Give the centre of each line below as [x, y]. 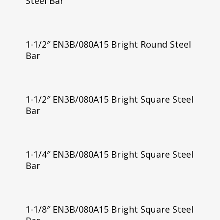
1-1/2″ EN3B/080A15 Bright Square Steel [109, 99]
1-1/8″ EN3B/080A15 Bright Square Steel [109, 209]
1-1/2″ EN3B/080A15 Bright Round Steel [108, 44]
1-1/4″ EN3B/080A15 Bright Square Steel [109, 154]
